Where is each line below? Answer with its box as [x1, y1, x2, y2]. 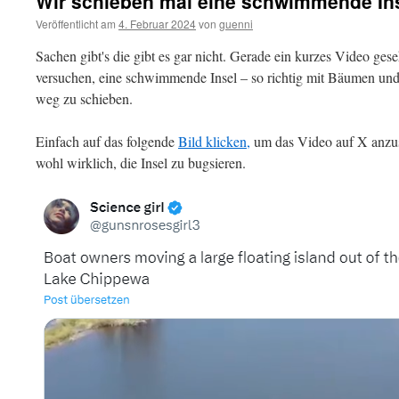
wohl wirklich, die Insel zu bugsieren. [36, 153, 246, 172]
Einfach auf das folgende [36, 132, 178, 151]
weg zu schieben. [36, 89, 133, 108]
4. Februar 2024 [118, 16, 196, 31]
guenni [219, 16, 253, 31]
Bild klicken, [178, 132, 250, 151]
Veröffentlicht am [36, 16, 116, 31]
